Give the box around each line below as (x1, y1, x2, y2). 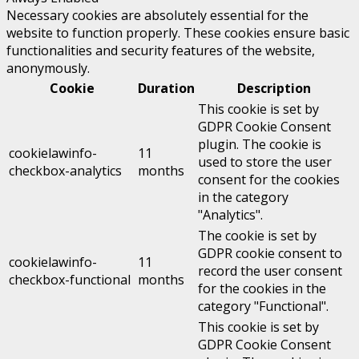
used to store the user (198, 153, 332, 171)
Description (237, 79, 311, 98)
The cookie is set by (198, 227, 317, 245)
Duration (138, 79, 195, 98)
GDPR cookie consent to (198, 244, 342, 263)
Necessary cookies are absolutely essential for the (6, 6, 309, 25)
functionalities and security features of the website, (6, 42, 315, 60)
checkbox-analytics (9, 162, 122, 180)
